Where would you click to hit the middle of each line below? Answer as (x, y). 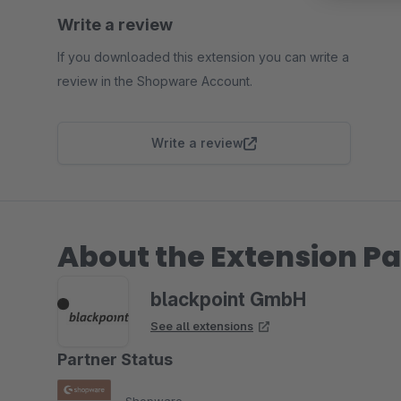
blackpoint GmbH (228, 299)
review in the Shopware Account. (155, 81)
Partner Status (115, 359)
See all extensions (202, 326)
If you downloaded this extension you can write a (203, 57)
